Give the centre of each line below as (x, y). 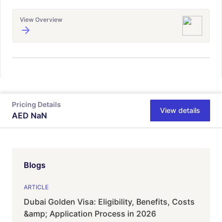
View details (180, 111)
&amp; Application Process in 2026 (90, 214)
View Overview (41, 19)
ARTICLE (36, 187)
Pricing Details (36, 105)
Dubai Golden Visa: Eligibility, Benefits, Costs (109, 202)
